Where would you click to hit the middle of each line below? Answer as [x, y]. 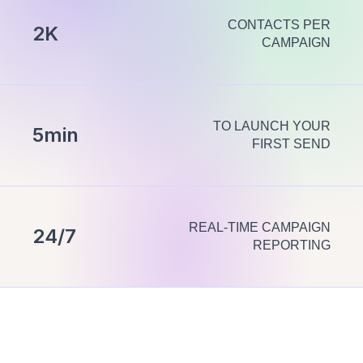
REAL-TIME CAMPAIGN [260, 227]
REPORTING [292, 245]
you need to [228, 344]
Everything [83, 344]
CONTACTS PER [279, 24]
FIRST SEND [291, 143]
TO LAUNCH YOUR [272, 126]
